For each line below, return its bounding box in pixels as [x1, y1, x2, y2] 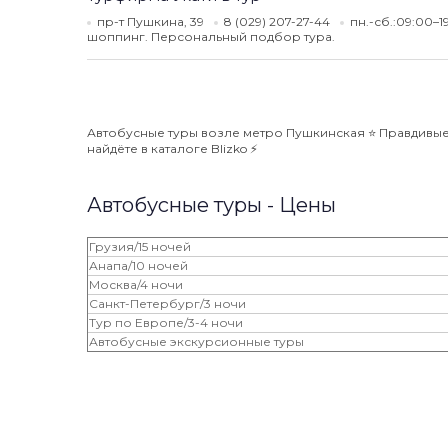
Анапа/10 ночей [89, 258, 188, 273]
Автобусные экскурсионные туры [89, 334, 304, 349]
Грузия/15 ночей [89, 239, 191, 254]
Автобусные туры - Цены [87, 193, 336, 217]
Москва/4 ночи [89, 277, 183, 292]
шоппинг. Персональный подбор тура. [87, 29, 335, 44]
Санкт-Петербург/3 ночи [89, 296, 246, 311]
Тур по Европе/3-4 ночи [89, 315, 243, 330]
